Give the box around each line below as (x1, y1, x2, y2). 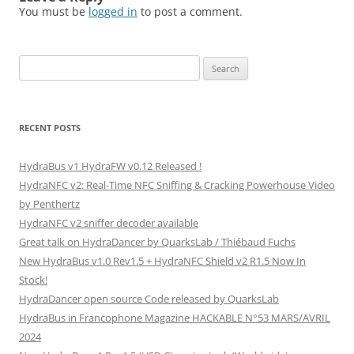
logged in (88, 3, 137, 19)
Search (18, 56, 50, 71)
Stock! (19, 272, 47, 287)
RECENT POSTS (19, 121, 81, 134)
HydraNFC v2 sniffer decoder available (19, 215, 198, 230)
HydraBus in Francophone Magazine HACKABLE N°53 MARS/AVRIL (19, 310, 330, 325)
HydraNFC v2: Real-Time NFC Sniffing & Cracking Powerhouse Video (19, 177, 335, 192)
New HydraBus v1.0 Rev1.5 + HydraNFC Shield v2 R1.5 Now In (19, 253, 306, 268)
